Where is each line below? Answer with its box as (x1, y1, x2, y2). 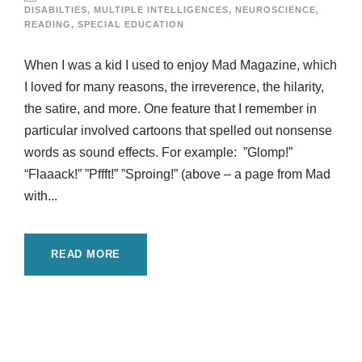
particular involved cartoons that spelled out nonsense (24, 124, 332, 138)
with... (24, 189, 57, 204)
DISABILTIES (24, 5, 87, 15)
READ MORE (51, 248, 121, 261)
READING (24, 19, 71, 30)
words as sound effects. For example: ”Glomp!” (24, 145, 293, 160)
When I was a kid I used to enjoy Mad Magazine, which (24, 58, 337, 73)
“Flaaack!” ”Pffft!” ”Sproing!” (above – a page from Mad (24, 167, 330, 182)
